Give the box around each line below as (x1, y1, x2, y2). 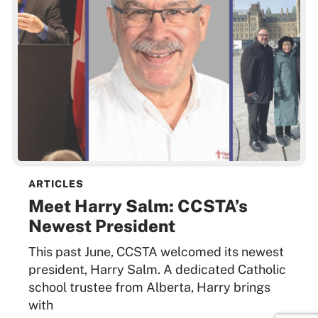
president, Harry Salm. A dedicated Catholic (28, 261, 286, 277)
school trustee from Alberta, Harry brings (28, 279, 270, 295)
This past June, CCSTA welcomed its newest (28, 243, 284, 259)
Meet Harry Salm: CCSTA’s (28, 195, 248, 216)
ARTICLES (28, 177, 84, 190)
